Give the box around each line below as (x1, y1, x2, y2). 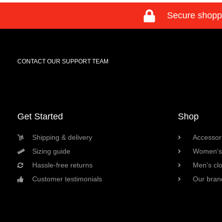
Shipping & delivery (32, 133, 92, 142)
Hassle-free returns (32, 161, 93, 169)
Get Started (17, 111, 63, 122)
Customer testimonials (32, 175, 102, 183)
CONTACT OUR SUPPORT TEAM (17, 58, 109, 65)
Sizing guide (32, 147, 70, 156)
